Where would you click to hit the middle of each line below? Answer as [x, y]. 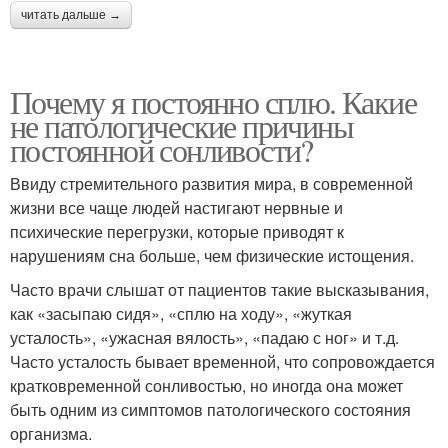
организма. [51, 434]
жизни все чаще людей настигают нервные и [176, 208]
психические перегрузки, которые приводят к [177, 232]
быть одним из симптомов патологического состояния [210, 410]
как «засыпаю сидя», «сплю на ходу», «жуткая [181, 314]
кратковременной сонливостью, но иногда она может [206, 386]
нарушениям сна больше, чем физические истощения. [212, 256]
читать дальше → [71, 15]
